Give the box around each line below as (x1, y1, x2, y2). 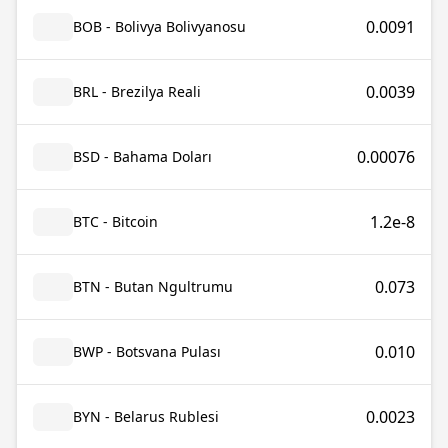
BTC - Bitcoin (73, 212, 158, 231)
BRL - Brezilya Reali (73, 82, 201, 101)
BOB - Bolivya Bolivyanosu (73, 17, 246, 36)
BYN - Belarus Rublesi (73, 407, 219, 426)
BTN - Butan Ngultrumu (73, 277, 233, 296)
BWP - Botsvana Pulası (73, 342, 221, 361)
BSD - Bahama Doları (73, 147, 212, 166)
